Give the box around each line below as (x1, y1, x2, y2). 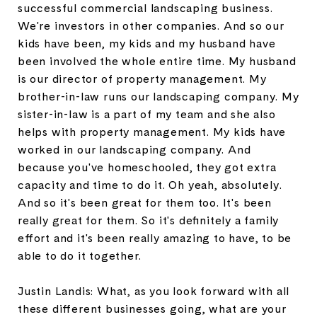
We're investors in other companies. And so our (18, 18, 284, 33)
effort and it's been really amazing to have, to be (18, 230, 292, 246)
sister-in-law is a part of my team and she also (18, 106, 276, 122)
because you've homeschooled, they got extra (18, 159, 277, 175)
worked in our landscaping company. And (18, 142, 251, 157)
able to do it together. (18, 248, 142, 263)
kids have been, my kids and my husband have (18, 35, 276, 51)
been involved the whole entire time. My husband (18, 53, 296, 69)
